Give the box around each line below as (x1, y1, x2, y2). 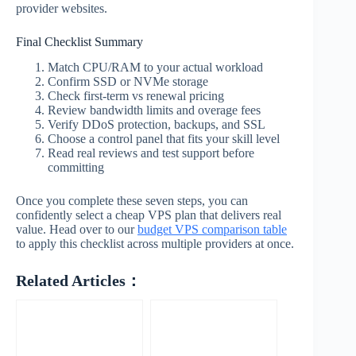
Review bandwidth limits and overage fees (48, 103, 261, 118)
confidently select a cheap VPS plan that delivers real (16, 208, 281, 222)
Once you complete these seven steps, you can (16, 194, 248, 208)
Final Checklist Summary (16, 34, 143, 48)
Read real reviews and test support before (48, 146, 254, 161)
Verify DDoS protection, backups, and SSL (48, 118, 265, 132)
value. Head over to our (16, 222, 137, 237)
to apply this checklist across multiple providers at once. (16, 237, 294, 251)
